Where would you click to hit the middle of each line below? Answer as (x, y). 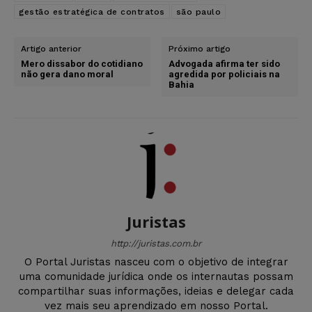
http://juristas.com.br (156, 244)
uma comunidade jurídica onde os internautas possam (156, 277)
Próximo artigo (200, 49)
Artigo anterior (51, 49)
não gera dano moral (67, 75)
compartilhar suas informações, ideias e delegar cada (156, 291)
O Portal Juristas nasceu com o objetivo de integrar (156, 262)
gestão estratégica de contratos (92, 12)
